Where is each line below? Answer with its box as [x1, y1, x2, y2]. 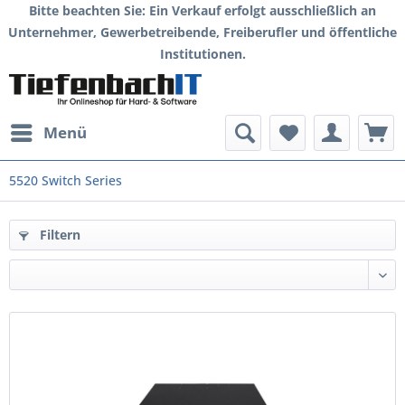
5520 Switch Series [9, 172, 122, 189]
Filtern [36, 226, 80, 243]
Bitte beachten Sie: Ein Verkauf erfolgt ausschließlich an [29, 2, 376, 19]
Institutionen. [159, 45, 246, 62]
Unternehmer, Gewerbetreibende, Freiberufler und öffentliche [8, 24, 397, 41]
